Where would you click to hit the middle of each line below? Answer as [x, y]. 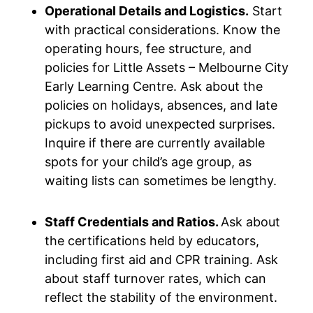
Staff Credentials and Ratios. [133, 222]
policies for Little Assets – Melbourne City [167, 67]
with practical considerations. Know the [162, 30]
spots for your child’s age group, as [148, 162]
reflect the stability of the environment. [161, 297]
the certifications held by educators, [152, 241]
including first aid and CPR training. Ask [161, 260]
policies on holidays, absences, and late [161, 105]
